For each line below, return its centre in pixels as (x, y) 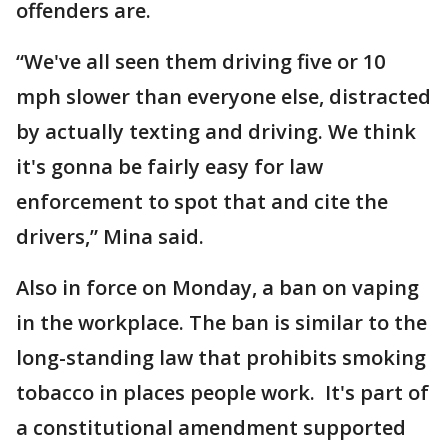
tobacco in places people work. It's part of (222, 392)
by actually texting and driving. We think (216, 131)
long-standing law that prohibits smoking (221, 357)
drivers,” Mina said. (110, 236)
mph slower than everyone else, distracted (223, 96)
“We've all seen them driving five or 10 (200, 61)
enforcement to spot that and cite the (202, 201)
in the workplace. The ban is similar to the (221, 322)
